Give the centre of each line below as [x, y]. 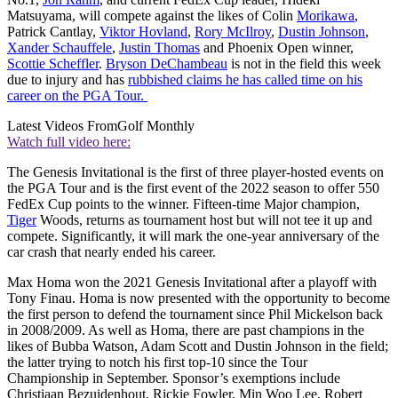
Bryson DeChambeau [167, 64]
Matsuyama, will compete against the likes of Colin [152, 16]
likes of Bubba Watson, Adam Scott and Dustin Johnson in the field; [198, 346]
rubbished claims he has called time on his [245, 80]
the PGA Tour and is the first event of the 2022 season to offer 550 [193, 188]
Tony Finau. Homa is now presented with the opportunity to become [199, 298]
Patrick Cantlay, [53, 32]
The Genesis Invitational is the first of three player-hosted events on [195, 172]
